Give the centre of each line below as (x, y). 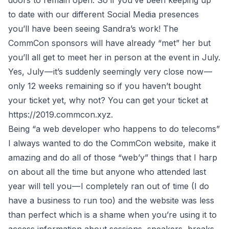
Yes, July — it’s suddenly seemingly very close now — (110, 72)
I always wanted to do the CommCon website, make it (112, 143)
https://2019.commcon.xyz (60, 114)
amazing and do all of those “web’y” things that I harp (113, 157)
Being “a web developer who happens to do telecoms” (114, 129)
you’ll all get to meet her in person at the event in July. (114, 57)
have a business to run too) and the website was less (111, 200)
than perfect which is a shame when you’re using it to (112, 215)
